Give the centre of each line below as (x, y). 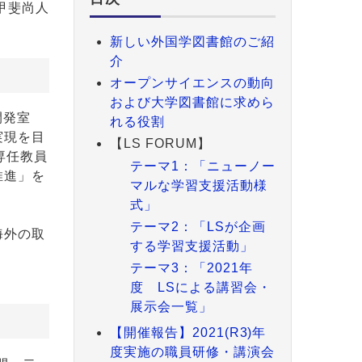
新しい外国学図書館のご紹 (192, 41)
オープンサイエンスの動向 (192, 83)
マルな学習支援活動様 (199, 185)
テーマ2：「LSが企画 (198, 226)
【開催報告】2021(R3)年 (188, 332)
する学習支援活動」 (192, 246)
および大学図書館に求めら (192, 103)
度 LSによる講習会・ (201, 287)
